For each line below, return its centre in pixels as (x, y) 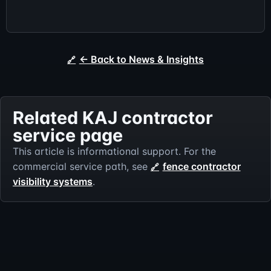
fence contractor (201, 167)
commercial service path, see (82, 167)
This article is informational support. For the (114, 152)
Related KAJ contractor (113, 118)
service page (68, 135)
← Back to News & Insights (141, 60)
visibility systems (53, 182)
